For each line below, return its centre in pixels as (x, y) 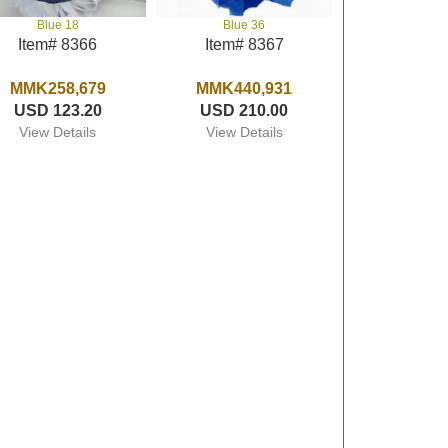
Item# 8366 (58, 44)
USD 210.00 (244, 110)
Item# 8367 (244, 44)
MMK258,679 (57, 88)
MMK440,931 (244, 88)
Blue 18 (57, 25)
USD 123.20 (57, 110)
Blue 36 (244, 25)
